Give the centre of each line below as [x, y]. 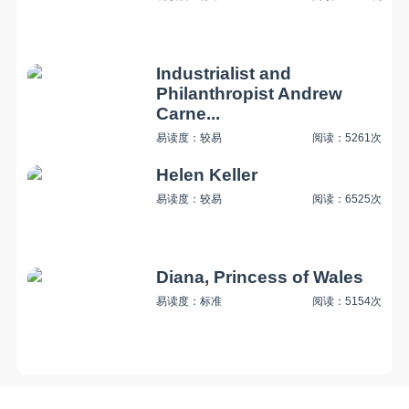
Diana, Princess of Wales [260, 278]
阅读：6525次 [347, 199]
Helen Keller [207, 175]
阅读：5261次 [347, 137]
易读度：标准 [189, 302]
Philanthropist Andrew [250, 93]
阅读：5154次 [347, 302]
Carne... [189, 113]
